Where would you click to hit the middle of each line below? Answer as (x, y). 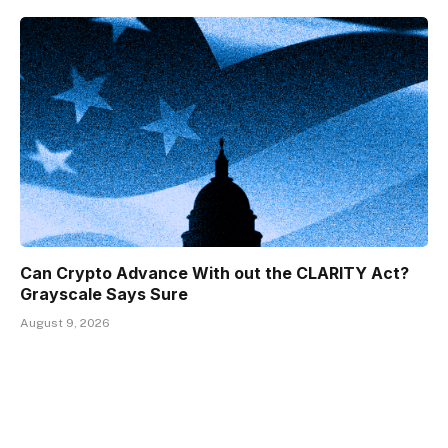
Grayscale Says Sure (104, 293)
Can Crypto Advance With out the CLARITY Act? (214, 272)
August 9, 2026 (65, 322)
